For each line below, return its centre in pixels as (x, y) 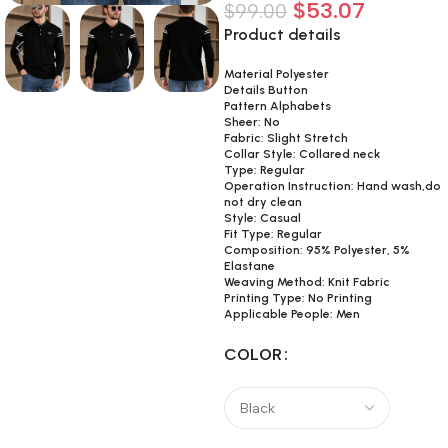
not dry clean (263, 202)
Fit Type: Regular (273, 234)
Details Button (266, 90)
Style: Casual (262, 218)
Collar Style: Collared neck (302, 154)
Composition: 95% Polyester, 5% (317, 250)
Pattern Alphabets (277, 106)
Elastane (249, 266)
